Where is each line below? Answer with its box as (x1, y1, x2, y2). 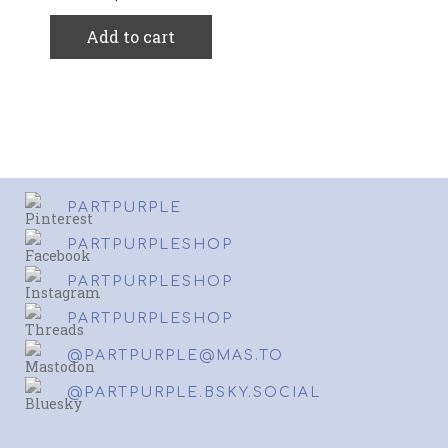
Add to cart (86, 25, 176, 47)
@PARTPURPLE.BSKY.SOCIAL (67, 384, 321, 400)
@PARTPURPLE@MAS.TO (67, 347, 284, 363)
